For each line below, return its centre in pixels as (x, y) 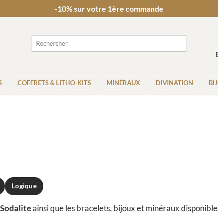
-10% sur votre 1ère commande (109, 9)
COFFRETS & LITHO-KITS (54, 82)
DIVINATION (175, 82)
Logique (24, 186)
